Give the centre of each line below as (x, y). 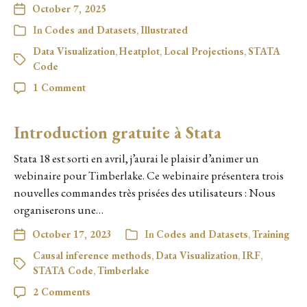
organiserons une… (59, 210)
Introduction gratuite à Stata (118, 133)
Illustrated (164, 30)
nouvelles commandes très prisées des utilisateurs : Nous (145, 193)
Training (271, 234)
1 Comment (59, 88)
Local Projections (204, 51)
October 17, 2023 (72, 234)
